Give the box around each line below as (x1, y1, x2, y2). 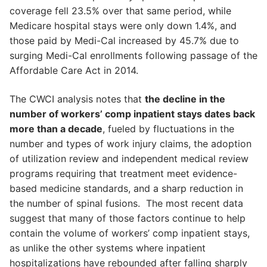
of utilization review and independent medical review (10, 152, 249, 164)
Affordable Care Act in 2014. (10, 64, 138, 77)
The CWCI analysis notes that (10, 92, 145, 105)
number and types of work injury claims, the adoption (10, 137, 252, 150)
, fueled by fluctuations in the (103, 122, 234, 135)
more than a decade (10, 122, 103, 135)
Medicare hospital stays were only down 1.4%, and (10, 20, 237, 32)
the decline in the (145, 92, 225, 105)
